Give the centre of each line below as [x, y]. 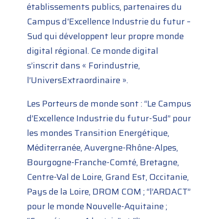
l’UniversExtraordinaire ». [78, 80]
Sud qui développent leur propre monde [106, 36]
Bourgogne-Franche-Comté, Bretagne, [103, 163]
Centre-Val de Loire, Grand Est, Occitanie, [108, 177]
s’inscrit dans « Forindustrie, [84, 66]
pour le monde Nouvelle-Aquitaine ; [97, 207]
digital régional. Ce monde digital [93, 51]
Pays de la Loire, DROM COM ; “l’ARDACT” [109, 192]
